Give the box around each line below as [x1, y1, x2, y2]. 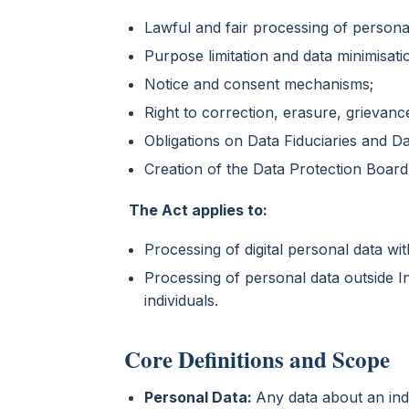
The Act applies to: [129, 200, 267, 219]
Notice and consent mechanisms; [144, 74, 378, 93]
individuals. [144, 290, 223, 309]
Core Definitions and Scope [124, 341, 390, 376]
